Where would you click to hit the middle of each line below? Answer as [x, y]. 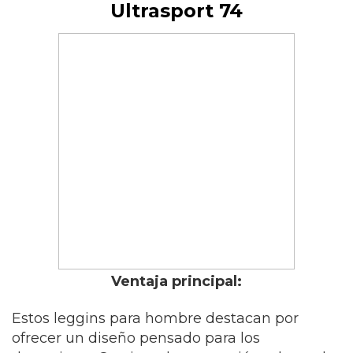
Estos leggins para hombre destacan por [155, 318]
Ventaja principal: [176, 281]
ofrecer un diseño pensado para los [136, 338]
